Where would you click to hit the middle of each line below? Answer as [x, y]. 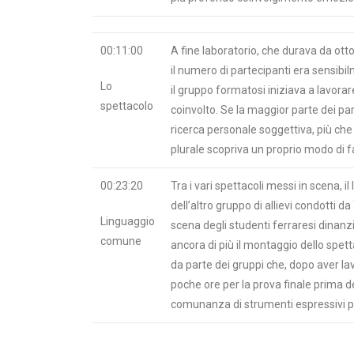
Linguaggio [128, 221]
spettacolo [127, 105]
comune [121, 241]
